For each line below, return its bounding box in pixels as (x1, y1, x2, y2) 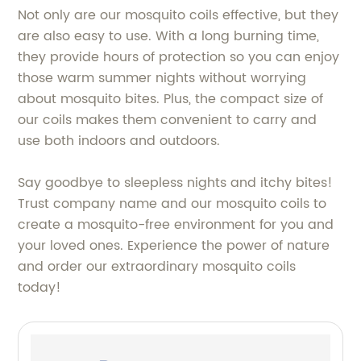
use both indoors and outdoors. (18, 131, 221, 152)
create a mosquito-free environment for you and (18, 214, 334, 236)
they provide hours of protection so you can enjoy (18, 47, 340, 68)
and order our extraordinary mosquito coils (18, 256, 297, 278)
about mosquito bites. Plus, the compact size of (18, 89, 324, 110)
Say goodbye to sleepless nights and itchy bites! (18, 172, 334, 194)
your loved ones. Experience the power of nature (18, 235, 330, 257)
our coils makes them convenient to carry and (18, 110, 317, 131)
